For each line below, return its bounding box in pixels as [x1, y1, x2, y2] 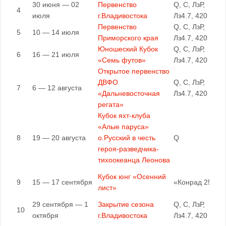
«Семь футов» [98, 56, 146, 64]
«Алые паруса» [98, 123, 149, 131]
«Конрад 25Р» [174, 178, 220, 186]
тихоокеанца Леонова [98, 156, 170, 164]
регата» [98, 100, 124, 108]
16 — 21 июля [32, 50, 79, 59]
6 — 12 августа [32, 84, 82, 92]
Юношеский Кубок [98, 45, 158, 53]
